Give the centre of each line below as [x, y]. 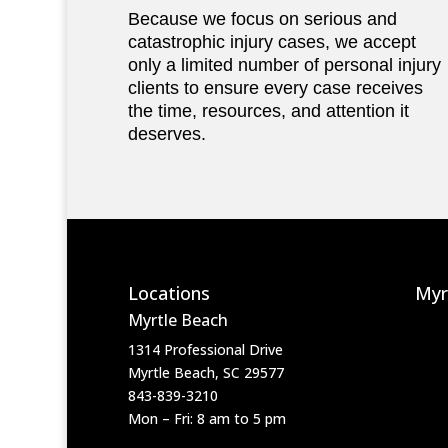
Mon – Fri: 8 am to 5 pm [206, 419]
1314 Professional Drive [205, 350]
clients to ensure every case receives [275, 88]
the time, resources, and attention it [268, 111]
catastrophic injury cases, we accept [271, 42]
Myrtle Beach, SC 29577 [205, 373]
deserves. [166, 134]
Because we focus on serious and [262, 19]
